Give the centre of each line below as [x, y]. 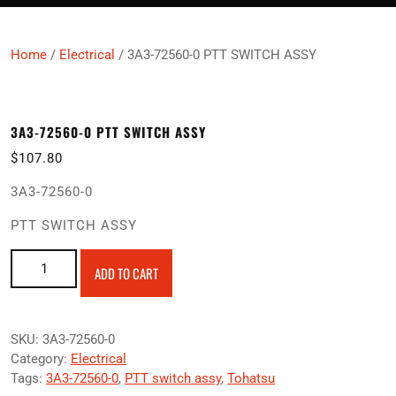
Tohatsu [251, 378]
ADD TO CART [126, 273]
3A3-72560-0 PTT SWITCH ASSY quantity [130, 258]
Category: [41, 358]
